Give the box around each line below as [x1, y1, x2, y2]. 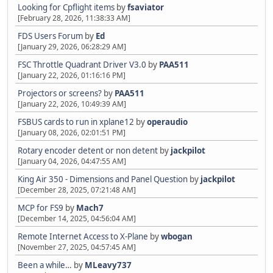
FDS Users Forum [18, 30, 83, 42]
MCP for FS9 [18, 202, 63, 214]
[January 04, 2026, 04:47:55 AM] [18, 156, 126, 167]
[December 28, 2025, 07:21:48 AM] [18, 185, 136, 196]
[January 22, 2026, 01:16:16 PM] [18, 70, 126, 81]
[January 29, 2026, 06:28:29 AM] [18, 41, 126, 52]
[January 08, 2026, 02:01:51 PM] [18, 127, 126, 138]
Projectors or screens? [18, 88, 102, 99]
